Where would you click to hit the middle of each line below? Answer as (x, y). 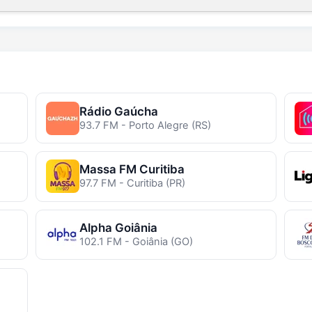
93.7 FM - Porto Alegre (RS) (145, 125)
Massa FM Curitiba (132, 170)
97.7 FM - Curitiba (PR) (132, 184)
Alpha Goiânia (118, 228)
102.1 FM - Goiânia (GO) (136, 242)
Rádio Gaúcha (118, 111)
